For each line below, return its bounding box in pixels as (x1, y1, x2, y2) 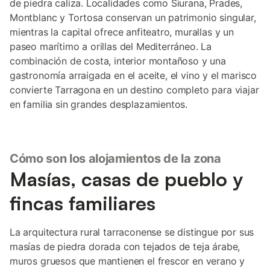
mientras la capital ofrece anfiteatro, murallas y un (10, 26, 234, 38)
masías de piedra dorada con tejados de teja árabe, (10, 240, 240, 253)
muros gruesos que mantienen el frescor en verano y (10, 255, 245, 267)
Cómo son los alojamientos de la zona (10, 151, 221, 166)
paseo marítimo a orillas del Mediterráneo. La (10, 40, 212, 52)
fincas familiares (10, 191, 155, 215)
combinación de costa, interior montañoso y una (10, 55, 226, 67)
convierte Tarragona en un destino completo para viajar (10, 84, 259, 96)
